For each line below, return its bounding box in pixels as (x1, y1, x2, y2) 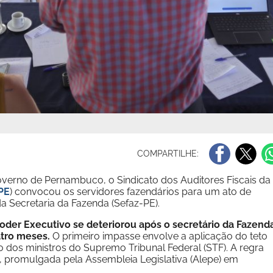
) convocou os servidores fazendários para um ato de (10, 186, 251, 197)
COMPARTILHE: (137, 148, 202, 158)
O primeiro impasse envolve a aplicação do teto (50, 230, 268, 242)
